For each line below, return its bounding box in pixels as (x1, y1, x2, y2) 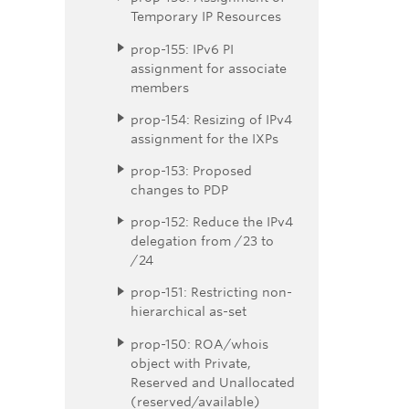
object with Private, (131, 354, 251, 371)
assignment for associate (131, 59, 287, 76)
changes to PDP (131, 182, 228, 198)
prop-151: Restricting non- (131, 284, 292, 300)
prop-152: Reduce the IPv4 (131, 214, 293, 230)
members (131, 79, 189, 95)
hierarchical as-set (131, 303, 246, 320)
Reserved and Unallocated (131, 373, 295, 390)
